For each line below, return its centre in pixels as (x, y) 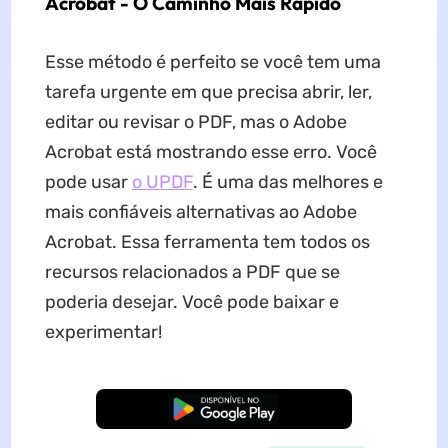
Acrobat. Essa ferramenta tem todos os (207, 242)
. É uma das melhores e (287, 182)
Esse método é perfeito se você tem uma (212, 62)
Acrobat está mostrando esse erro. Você (210, 152)
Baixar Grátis (224, 409)
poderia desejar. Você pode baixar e (191, 302)
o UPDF (162, 182)
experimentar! (103, 332)
